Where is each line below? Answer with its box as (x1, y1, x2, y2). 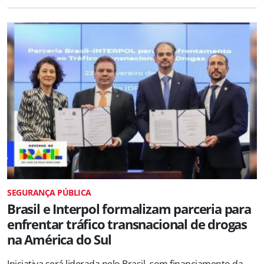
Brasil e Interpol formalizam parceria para (7, 200, 251, 218)
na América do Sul (7, 231, 111, 249)
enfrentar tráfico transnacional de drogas (7, 216, 247, 233)
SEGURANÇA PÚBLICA (7, 187, 91, 199)
